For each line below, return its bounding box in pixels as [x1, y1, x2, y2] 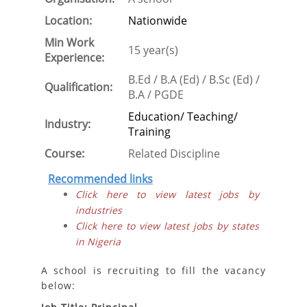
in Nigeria [75, 235, 121, 248]
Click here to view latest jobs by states [75, 219, 259, 232]
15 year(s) [128, 42, 178, 58]
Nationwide [128, 13, 187, 28]
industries [75, 204, 122, 217]
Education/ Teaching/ [128, 109, 238, 124]
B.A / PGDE [128, 87, 184, 102]
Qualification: [45, 79, 112, 95]
